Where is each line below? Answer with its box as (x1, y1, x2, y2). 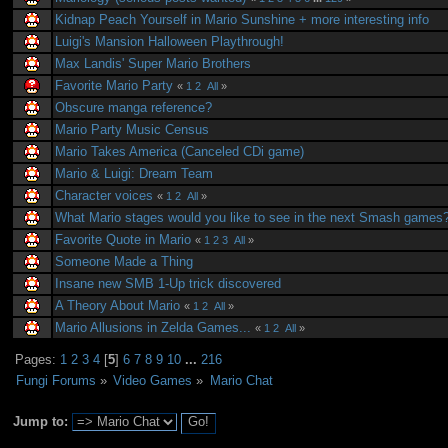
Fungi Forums (15, 372, 96, 388)
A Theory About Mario (55, 297, 181, 313)
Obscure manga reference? (55, 99, 213, 115)
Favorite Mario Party (55, 77, 174, 93)
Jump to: (12, 415, 68, 430)
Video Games (113, 372, 193, 388)
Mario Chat (209, 372, 273, 388)
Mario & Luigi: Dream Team (55, 165, 214, 181)
